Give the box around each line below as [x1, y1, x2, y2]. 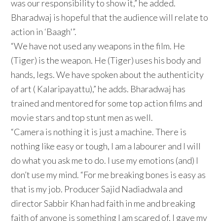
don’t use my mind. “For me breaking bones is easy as [11, 169, 206, 181]
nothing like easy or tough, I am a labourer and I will [11, 141, 201, 152]
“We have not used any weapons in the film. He [11, 40, 185, 52]
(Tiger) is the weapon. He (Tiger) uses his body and [11, 55, 201, 66]
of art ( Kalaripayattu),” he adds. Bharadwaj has [11, 83, 186, 95]
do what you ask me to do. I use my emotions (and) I [11, 155, 199, 166]
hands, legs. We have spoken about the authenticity [11, 69, 204, 80]
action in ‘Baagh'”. [11, 26, 77, 37]
